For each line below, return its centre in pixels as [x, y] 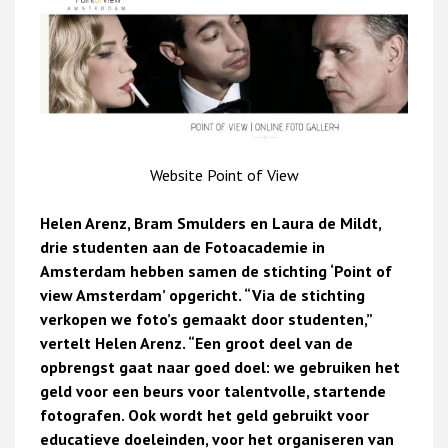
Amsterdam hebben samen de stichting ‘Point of [216, 271]
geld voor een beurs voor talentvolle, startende [213, 391]
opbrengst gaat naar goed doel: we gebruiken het [220, 367]
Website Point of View [224, 175]
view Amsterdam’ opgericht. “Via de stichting [202, 295]
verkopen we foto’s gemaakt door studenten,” [206, 319]
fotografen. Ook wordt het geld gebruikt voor [204, 415]
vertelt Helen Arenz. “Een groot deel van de [196, 343]
